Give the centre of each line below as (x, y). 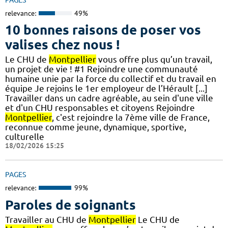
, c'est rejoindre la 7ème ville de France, (131, 118)
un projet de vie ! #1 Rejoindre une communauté (102, 69)
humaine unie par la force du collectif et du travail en (111, 79)
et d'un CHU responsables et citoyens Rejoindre (100, 108)
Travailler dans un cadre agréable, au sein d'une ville (109, 98)
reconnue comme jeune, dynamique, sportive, (96, 127)
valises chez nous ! (62, 45)
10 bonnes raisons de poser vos (103, 30)
